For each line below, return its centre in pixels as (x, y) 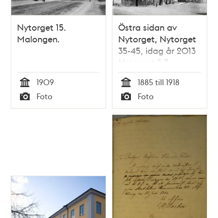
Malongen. (38, 38)
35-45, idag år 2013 (157, 50)
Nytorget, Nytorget (157, 38)
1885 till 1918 (159, 82)
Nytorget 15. (42, 27)
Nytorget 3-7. (144, 62)
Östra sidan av (148, 27)
